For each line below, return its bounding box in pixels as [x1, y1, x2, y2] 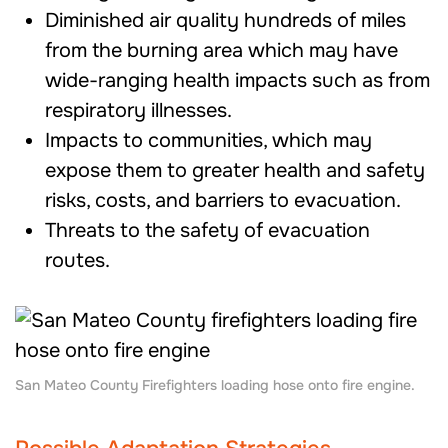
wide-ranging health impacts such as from [45, 68, 430, 93]
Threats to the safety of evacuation [45, 218, 370, 243]
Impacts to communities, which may [45, 128, 372, 153]
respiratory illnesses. [45, 98, 232, 123]
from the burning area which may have [45, 38, 398, 63]
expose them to [45, 158, 187, 183]
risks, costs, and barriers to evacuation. [45, 188, 401, 213]
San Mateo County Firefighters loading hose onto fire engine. [15, 376, 415, 394]
